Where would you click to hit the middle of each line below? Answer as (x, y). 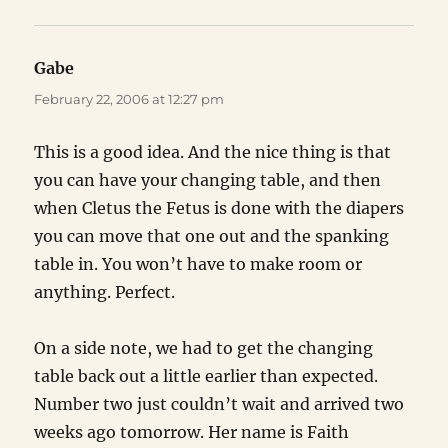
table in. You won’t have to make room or (198, 264)
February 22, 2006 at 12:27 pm (129, 99)
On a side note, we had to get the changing (204, 348)
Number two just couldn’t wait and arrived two (219, 404)
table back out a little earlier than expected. (206, 376)
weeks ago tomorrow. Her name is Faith (192, 432)
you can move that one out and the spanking (212, 236)
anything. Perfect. (105, 292)
